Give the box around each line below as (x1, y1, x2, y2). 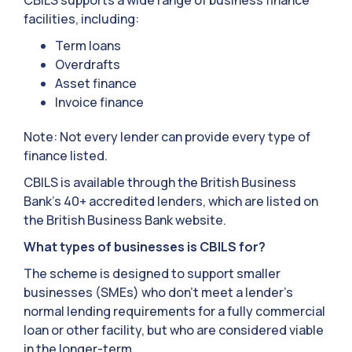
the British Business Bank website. (24, 211, 226, 229)
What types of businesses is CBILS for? (24, 238, 266, 256)
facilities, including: (24, 10, 139, 28)
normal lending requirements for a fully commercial (24, 302, 325, 321)
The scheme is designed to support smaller (24, 265, 280, 283)
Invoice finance (55, 93, 144, 112)
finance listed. (24, 147, 108, 165)
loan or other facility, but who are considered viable (24, 321, 324, 339)
